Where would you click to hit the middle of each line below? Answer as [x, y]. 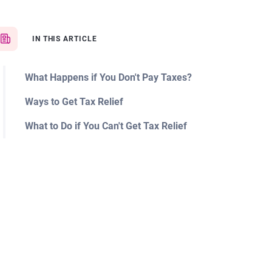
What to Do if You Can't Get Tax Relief [106, 126]
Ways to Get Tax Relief [74, 102]
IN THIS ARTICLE [65, 39]
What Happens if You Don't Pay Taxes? [108, 77]
